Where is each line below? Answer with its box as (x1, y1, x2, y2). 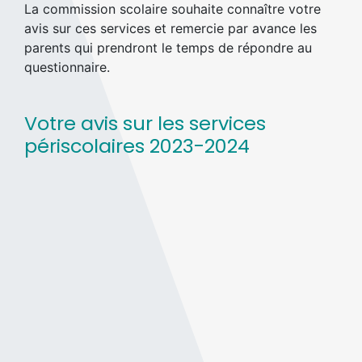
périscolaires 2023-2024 (24, 133, 250, 160)
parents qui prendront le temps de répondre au (24, 40, 312, 57)
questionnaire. (24, 59, 110, 76)
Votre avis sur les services (24, 110, 266, 137)
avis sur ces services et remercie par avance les (24, 20, 317, 37)
